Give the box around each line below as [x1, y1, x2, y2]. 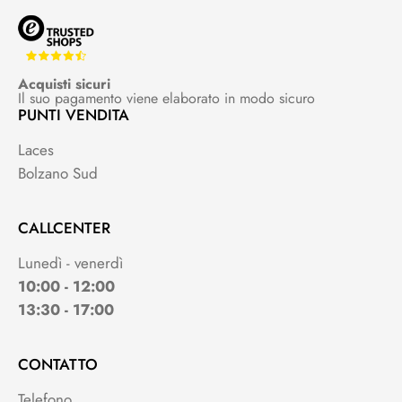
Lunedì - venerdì [18, 252, 123, 275]
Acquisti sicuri [18, 74, 110, 95]
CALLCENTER [18, 217, 110, 240]
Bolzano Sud [18, 162, 98, 185]
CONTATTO [18, 354, 98, 376]
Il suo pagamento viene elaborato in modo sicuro [18, 88, 315, 109]
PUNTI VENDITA [18, 104, 129, 127]
